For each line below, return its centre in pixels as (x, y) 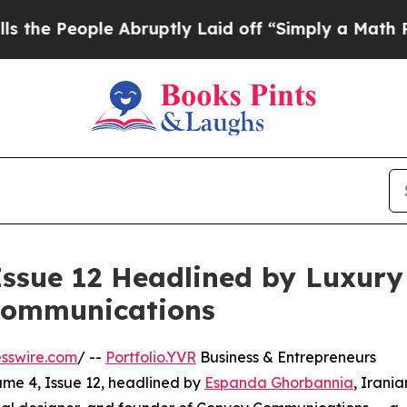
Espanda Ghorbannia (279, 382)
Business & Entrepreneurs (286, 357)
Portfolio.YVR (151, 357)
